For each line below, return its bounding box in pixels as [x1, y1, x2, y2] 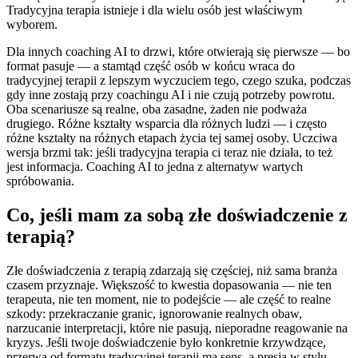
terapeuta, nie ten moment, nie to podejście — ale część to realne [6, 292, 331, 307]
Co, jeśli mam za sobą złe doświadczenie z [6, 205, 348, 226]
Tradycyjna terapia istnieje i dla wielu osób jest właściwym [6, 3, 302, 18]
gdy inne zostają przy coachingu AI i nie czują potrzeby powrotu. [6, 88, 335, 102]
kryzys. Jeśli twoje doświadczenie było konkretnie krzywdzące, [6, 336, 326, 350]
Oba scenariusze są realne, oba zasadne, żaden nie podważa [6, 102, 307, 117]
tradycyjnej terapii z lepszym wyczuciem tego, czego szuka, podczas [6, 74, 351, 88]
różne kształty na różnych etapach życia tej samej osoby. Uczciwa [6, 131, 337, 145]
